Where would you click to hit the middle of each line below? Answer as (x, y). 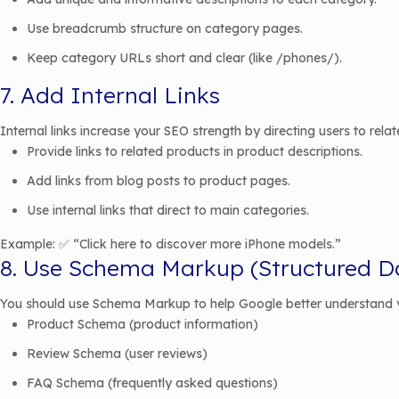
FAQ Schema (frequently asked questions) (152, 383)
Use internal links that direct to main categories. (168, 210)
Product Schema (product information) (142, 324)
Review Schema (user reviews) (117, 354)
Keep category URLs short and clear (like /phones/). (184, 58)
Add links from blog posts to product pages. (159, 181)
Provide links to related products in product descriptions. (195, 151)
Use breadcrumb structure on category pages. (165, 28)
